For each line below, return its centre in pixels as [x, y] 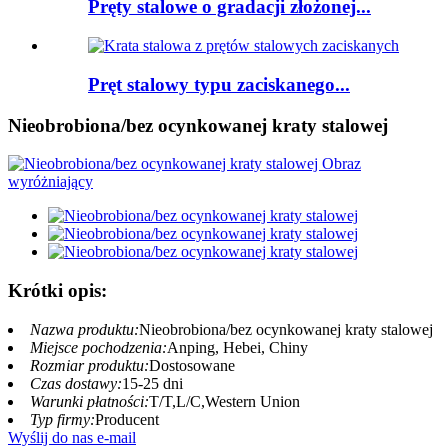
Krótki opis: [57, 290]
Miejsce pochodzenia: [98, 347]
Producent [127, 419]
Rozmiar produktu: [89, 365]
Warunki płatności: [89, 401]
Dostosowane [192, 365]
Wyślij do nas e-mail [72, 437]
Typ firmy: [62, 419]
